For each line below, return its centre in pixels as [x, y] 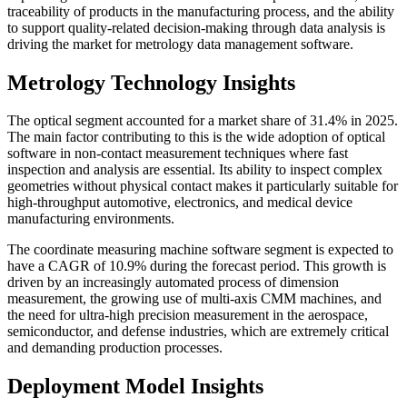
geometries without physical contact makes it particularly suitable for [203, 186]
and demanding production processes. [115, 348]
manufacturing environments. [91, 219]
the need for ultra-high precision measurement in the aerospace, [188, 315]
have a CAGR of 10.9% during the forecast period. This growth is [197, 266]
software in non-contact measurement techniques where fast [178, 154]
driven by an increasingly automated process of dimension [173, 283]
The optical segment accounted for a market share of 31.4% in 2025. [203, 121]
